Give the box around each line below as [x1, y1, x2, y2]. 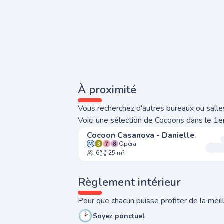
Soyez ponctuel [93, 211, 145, 221]
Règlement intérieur [78, 175, 181, 190]
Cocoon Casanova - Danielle [87, 130, 195, 141]
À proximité [78, 82, 136, 97]
